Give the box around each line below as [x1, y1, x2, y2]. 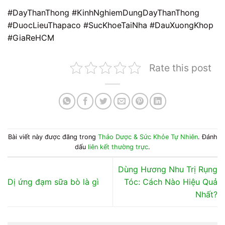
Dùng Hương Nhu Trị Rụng [118, 164, 217, 174]
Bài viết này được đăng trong [8, 133, 98, 141]
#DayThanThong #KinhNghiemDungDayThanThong [8, 8, 199, 18]
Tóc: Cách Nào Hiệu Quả [124, 176, 217, 187]
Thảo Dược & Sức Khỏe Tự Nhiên [97, 133, 198, 141]
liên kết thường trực [88, 143, 148, 151]
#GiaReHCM [8, 33, 54, 43]
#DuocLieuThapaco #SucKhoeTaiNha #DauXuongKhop [8, 20, 213, 31]
